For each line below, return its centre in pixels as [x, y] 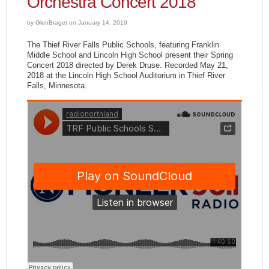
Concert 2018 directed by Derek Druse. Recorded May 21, [127, 65]
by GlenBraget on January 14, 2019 [77, 23]
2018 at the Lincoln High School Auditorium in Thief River [126, 75]
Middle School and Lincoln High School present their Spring [130, 55]
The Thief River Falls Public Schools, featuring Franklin [123, 45]
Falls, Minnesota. [57, 86]
